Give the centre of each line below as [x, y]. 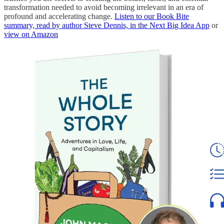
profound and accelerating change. [59, 16]
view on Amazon [31, 34]
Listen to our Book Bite [152, 16]
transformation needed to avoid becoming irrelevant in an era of [104, 7]
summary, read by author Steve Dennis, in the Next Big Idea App [107, 25]
